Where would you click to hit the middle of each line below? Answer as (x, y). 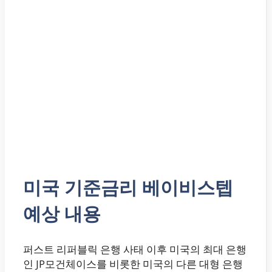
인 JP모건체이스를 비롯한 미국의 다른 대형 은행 (133, 263)
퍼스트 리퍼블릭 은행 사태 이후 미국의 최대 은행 (135, 249)
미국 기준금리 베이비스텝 (128, 187)
